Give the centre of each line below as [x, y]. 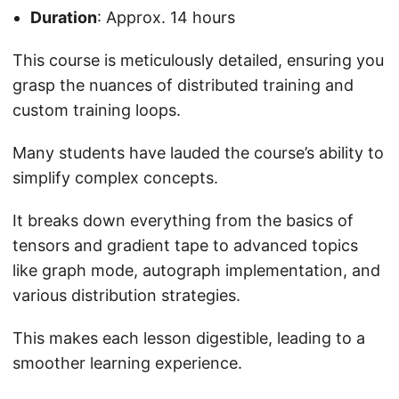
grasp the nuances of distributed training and [183, 85]
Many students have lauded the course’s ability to [198, 153]
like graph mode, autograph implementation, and [196, 271]
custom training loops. [97, 110]
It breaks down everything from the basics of [183, 221]
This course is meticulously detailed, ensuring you [198, 61]
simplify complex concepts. [115, 178]
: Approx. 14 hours [166, 18]
